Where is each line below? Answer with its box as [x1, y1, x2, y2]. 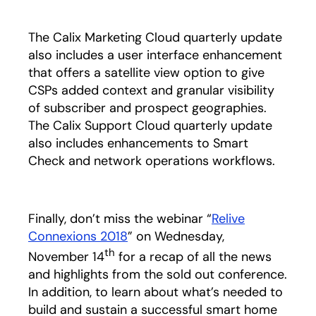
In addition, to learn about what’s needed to [28, 284, 283, 300]
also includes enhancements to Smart [28, 135, 248, 152]
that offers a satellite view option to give [28, 64, 265, 81]
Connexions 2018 [28, 228, 128, 245]
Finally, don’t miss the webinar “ [28, 210, 212, 227]
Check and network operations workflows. [28, 152, 275, 169]
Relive [212, 210, 245, 227]
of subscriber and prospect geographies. [28, 99, 267, 116]
